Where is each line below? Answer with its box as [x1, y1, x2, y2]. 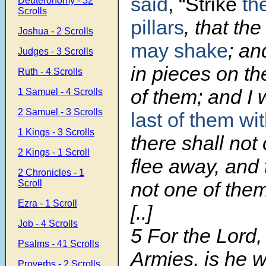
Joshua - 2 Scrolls [18, 26, 93, 36]
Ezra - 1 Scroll [18, 198, 77, 208]
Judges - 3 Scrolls [18, 46, 93, 56]
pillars [131, 16, 184, 39]
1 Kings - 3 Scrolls [18, 127, 94, 137]
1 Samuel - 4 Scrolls [18, 87, 103, 97]
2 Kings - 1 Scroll [18, 147, 90, 157]
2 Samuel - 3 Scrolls [18, 107, 103, 117]
